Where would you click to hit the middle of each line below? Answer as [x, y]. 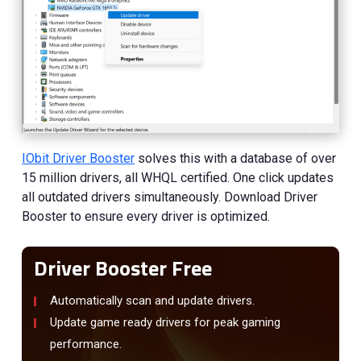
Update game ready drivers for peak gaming [166, 323]
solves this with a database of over [236, 159]
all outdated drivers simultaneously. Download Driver [170, 197]
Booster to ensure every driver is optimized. [146, 217]
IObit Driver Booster [79, 159]
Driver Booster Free [123, 268]
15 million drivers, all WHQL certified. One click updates [178, 178]
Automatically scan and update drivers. [153, 301]
